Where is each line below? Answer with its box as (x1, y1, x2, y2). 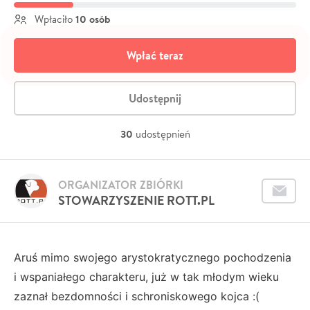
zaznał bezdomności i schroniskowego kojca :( (14, 289, 259, 303)
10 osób (75, 12, 110, 26)
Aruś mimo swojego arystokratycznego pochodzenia (14, 250, 291, 264)
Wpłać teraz (127, 48, 183, 63)
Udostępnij (129, 91, 181, 106)
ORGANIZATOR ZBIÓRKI (58, 177, 183, 192)
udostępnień (135, 127, 190, 140)
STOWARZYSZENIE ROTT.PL (58, 192, 215, 209)
